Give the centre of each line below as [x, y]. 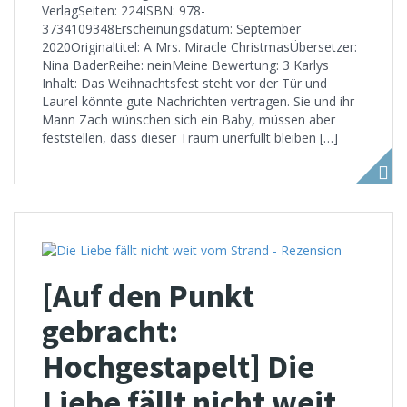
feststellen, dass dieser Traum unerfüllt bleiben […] [190, 138]
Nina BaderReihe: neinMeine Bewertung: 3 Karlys [185, 65]
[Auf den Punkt [148, 295]
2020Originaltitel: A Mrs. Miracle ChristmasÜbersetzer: [199, 47]
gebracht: [110, 331]
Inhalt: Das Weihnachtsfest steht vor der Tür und [184, 84]
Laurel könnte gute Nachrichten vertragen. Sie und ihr [198, 102]
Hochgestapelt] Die [178, 366]
